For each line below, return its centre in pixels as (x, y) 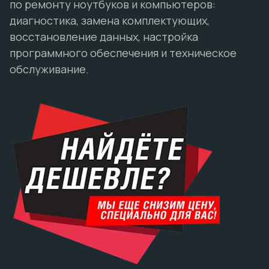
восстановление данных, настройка (104, 37)
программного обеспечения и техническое (123, 53)
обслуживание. (49, 69)
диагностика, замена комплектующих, (110, 20)
